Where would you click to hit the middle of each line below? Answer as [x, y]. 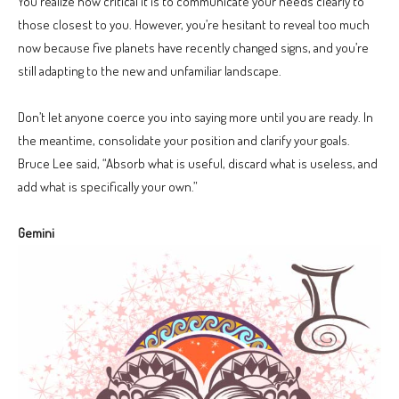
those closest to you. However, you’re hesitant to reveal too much [194, 24]
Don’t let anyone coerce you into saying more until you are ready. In [195, 117]
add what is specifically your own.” [108, 186]
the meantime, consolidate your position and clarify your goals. [184, 140]
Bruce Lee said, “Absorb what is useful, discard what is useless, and [198, 163]
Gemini [36, 232]
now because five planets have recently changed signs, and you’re [193, 47]
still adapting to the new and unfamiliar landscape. [150, 70]
